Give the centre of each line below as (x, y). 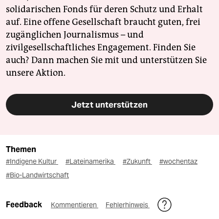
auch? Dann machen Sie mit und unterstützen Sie (106, 60)
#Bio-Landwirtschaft (37, 175)
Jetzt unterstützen (109, 104)
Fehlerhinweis (128, 205)
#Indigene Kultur (32, 161)
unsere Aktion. (36, 73)
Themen (21, 149)
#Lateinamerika (90, 161)
